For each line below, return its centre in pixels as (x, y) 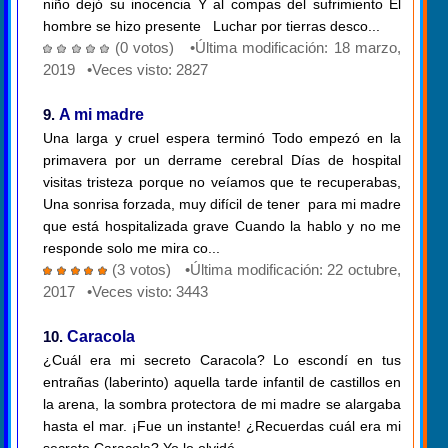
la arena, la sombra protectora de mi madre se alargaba (222, 404)
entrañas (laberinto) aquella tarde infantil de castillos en (222, 382)
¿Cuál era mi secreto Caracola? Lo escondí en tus (222, 360)
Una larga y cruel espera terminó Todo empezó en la (222, 138)
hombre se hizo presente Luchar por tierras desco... (211, 26)
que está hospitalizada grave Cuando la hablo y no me (222, 226)
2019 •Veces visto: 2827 (125, 70)
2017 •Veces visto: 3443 (125, 292)
